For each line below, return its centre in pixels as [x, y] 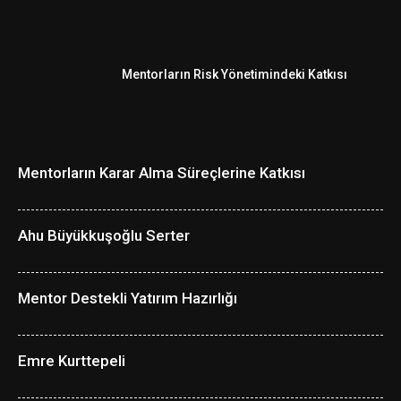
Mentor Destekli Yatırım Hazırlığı [128, 298]
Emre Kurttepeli [72, 361]
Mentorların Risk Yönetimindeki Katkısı [235, 74]
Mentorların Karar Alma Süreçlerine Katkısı [162, 173]
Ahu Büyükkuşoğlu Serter [104, 235]
